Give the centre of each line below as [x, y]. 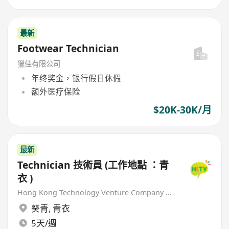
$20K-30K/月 [182, 110]
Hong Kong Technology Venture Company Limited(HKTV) [169, 192]
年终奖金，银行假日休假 [76, 78]
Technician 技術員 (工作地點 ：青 [61, 165]
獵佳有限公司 [39, 63]
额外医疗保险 [55, 92]
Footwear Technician [68, 48]
